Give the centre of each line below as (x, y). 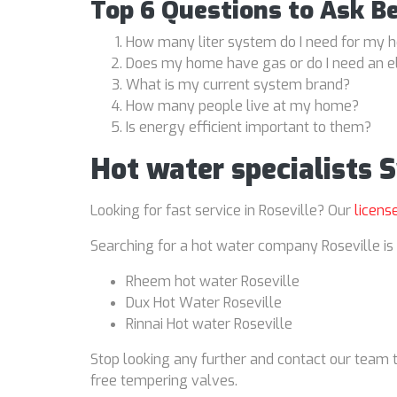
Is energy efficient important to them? (249, 128)
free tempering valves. (164, 381)
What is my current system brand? (238, 85)
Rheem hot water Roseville (213, 282)
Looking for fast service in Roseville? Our (222, 211)
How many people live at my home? (242, 106)
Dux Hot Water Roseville (204, 303)
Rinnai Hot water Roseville (209, 324)
